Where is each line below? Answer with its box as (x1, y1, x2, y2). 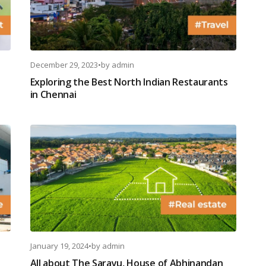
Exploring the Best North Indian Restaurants (30, 75, 228, 88)
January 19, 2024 (30, 240, 88, 251)
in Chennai (30, 88, 77, 101)
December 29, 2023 (30, 59, 98, 70)
